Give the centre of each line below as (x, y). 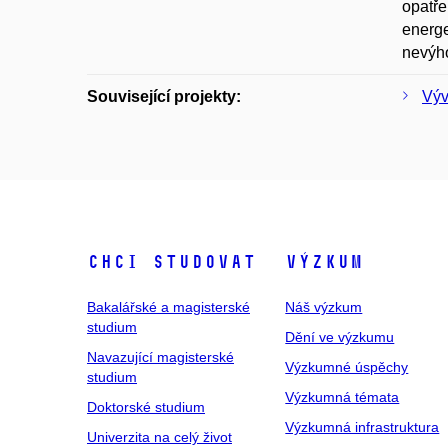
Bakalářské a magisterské (168, 307)
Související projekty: (164, 96)
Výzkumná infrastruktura (362, 427)
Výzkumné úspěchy (347, 367)
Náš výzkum (324, 307)
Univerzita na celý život (159, 437)
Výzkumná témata (342, 397)
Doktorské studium (146, 407)
